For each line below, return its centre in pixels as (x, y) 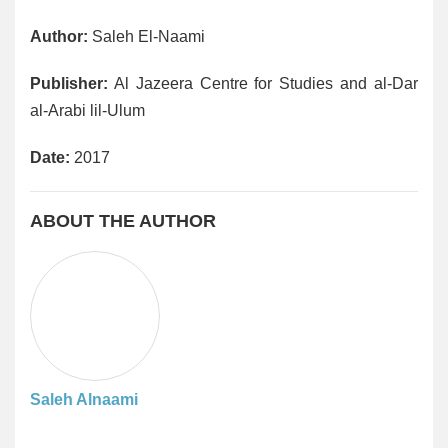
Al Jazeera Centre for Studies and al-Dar (263, 83)
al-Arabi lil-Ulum (87, 110)
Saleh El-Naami (146, 36)
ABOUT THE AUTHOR (123, 220)
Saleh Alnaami (84, 399)
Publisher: (69, 83)
